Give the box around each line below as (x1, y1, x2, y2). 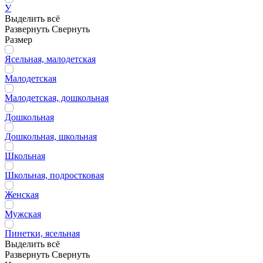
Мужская (5, 209, 41, 219)
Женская (5, 190, 39, 200)
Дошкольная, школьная (5, 131, 97, 141)
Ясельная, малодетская (5, 54, 96, 64)
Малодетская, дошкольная (5, 93, 109, 103)
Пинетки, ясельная (5, 228, 80, 238)
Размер (5, 35, 32, 45)
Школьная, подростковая (5, 170, 104, 180)
